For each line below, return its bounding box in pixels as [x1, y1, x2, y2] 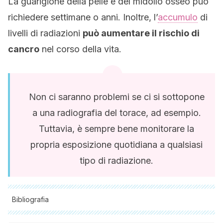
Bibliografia [12, 195, 49, 204]
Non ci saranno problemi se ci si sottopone [28, 92, 205, 102]
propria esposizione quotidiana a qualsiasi [30, 139, 203, 150]
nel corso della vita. [39, 44, 121, 54]
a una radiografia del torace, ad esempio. [32, 108, 201, 118]
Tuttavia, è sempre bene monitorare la [39, 123, 194, 134]
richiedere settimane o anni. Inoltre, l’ [8, 12, 158, 22]
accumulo [158, 12, 198, 22]
